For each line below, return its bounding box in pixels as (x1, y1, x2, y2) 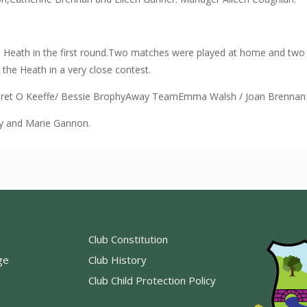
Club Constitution (88, 232, 169, 246)
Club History (88, 252, 147, 267)
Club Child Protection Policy (88, 273, 217, 287)
